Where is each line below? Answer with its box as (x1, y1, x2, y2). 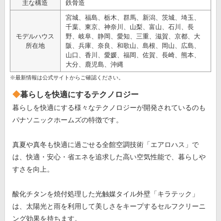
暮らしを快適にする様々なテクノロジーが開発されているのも (12, 103, 206, 111)
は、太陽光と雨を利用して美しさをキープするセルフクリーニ (12, 202, 206, 210)
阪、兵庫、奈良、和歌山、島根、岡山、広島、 (65, 41, 200, 49)
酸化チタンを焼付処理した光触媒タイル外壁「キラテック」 (12, 189, 199, 198)
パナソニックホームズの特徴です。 (12, 115, 123, 124)
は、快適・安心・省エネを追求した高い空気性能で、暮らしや (12, 152, 206, 161)
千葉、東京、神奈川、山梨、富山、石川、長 (65, 23, 194, 31)
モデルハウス (16, 32, 55, 40)
